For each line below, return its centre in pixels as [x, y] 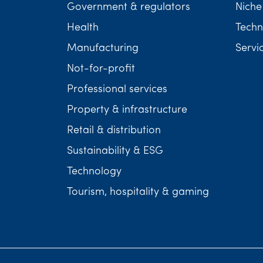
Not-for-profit [101, 69]
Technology [94, 172]
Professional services [117, 90]
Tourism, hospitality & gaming [138, 192]
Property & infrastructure [127, 110]
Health [83, 28]
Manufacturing [103, 48]
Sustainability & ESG [115, 151]
